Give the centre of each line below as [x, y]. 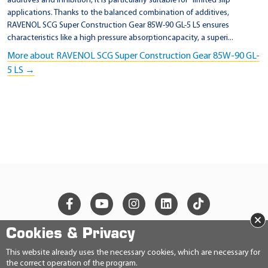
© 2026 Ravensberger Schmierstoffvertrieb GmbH [134, 242]
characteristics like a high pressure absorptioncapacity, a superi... [120, 38]
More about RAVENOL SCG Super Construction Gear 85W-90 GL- [133, 57]
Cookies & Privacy [70, 234]
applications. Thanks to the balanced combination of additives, [118, 13]
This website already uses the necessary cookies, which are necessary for [133, 253]
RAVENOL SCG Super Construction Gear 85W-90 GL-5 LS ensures [118, 26]
